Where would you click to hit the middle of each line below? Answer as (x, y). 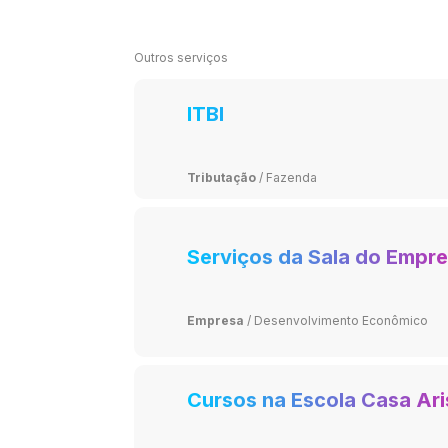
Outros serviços (180, 57)
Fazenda (292, 177)
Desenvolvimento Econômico (341, 320)
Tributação (222, 177)
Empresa (216, 320)
